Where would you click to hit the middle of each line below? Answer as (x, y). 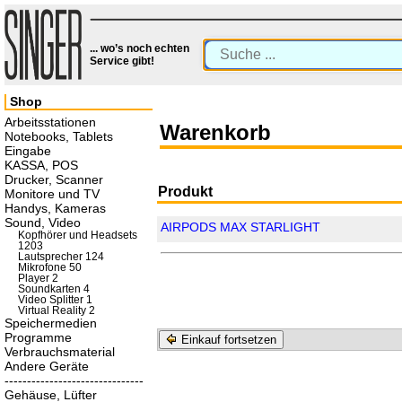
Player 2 (38, 278)
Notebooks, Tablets (59, 136)
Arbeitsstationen (50, 122)
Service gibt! (122, 61)
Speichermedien (51, 323)
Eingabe (28, 151)
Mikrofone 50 (50, 267)
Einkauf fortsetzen (227, 340)
